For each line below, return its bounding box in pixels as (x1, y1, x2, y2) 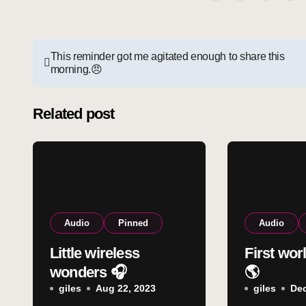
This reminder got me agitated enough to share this (50, 51, 285, 62)
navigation (32, 71, 136, 96)
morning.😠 (50, 64, 102, 75)
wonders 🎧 (50, 264, 126, 281)
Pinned (118, 218, 148, 228)
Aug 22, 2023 (96, 283, 156, 294)
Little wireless (50, 245, 140, 262)
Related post (33, 105, 115, 122)
